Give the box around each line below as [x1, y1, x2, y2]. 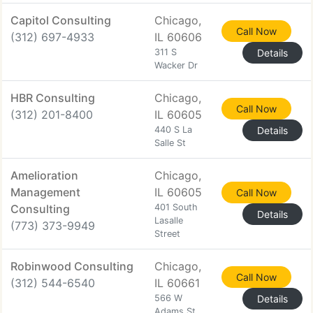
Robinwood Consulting [10, 259, 133, 273]
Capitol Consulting [10, 13, 111, 27]
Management [10, 185, 80, 199]
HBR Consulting [10, 91, 95, 105]
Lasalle [154, 215, 183, 226]
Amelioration [10, 168, 78, 182]
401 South [154, 202, 198, 212]
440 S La [154, 124, 192, 135]
